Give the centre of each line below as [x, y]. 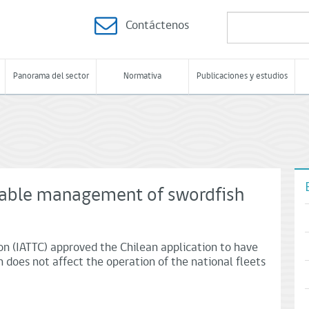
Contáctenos [157, 26]
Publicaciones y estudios [242, 76]
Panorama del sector [51, 76]
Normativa [142, 76]
